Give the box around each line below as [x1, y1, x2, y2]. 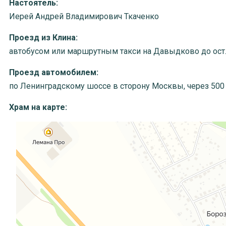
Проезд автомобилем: [9, 68, 98, 78]
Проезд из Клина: [9, 33, 78, 43]
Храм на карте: [9, 102, 67, 112]
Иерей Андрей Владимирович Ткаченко [9, 12, 159, 22]
